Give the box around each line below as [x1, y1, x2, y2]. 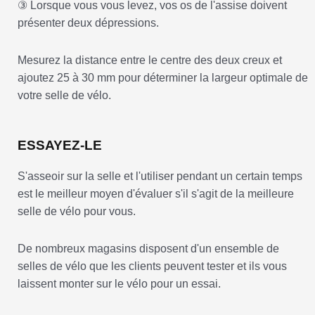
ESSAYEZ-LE [18, 138, 102, 153]
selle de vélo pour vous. [18, 205, 136, 218]
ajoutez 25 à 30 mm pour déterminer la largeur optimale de [18, 72, 308, 84]
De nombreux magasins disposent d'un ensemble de [18, 243, 279, 255]
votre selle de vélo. [18, 89, 111, 102]
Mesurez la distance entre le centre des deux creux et [18, 54, 282, 67]
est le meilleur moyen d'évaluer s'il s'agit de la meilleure [18, 188, 294, 200]
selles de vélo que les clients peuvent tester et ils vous [18, 260, 287, 273]
